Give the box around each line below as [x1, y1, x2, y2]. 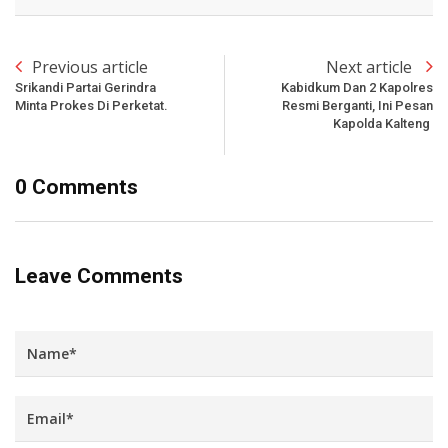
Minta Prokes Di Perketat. [15, 97, 171, 113]
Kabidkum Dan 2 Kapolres [281, 79, 433, 95]
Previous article [32, 55, 148, 78]
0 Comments [15, 174, 138, 199]
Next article [326, 55, 416, 78]
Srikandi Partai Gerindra [15, 79, 156, 95]
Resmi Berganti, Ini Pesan [282, 97, 433, 113]
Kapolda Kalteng [333, 115, 433, 131]
